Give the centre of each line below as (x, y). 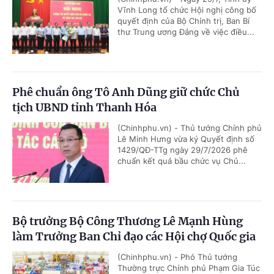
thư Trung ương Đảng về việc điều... (186, 32)
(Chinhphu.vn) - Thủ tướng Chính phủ (190, 128)
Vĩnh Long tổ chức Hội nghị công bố (187, 10)
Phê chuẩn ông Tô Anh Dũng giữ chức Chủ (126, 92)
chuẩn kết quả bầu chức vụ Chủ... (182, 161)
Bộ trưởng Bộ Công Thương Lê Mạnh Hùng (128, 221)
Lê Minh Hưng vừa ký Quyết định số (186, 139)
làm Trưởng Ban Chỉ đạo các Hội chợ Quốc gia (134, 237)
